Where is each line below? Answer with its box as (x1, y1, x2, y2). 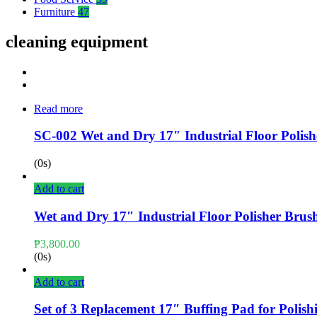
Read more (34, 102, 83, 115)
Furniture (34, 5, 78, 18)
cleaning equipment (6, 32, 148, 51)
